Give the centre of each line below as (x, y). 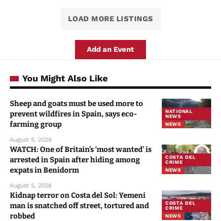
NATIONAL (179, 111)
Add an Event (110, 50)
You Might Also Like (65, 78)
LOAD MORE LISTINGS (110, 19)
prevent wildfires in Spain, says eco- (74, 114)
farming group (36, 125)
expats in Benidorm (44, 170)
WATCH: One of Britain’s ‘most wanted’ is (81, 150)
